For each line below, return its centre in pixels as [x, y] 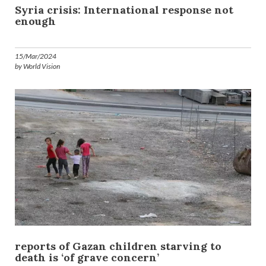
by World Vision [37, 66]
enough [35, 21]
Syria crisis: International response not [124, 9]
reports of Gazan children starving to [118, 246]
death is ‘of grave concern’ [87, 257]
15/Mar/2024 [36, 56]
